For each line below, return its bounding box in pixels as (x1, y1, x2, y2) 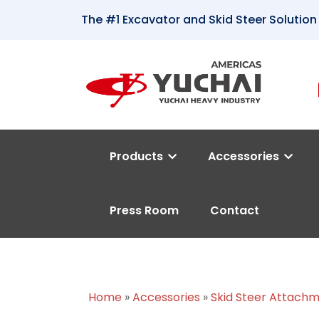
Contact (210, 202, 259, 219)
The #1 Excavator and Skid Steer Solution (81, 11, 317, 28)
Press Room (110, 202, 179, 219)
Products (110, 148, 166, 165)
